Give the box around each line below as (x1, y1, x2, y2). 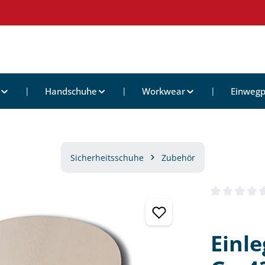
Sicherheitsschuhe (70, 151, 144, 163)
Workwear (142, 85, 185, 97)
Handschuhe (44, 85, 97, 97)
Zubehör (161, 151, 195, 163)
